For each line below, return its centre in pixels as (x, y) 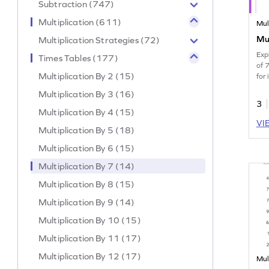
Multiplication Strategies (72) (99, 40)
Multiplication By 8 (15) (87, 184)
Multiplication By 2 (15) (87, 76)
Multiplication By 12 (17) (90, 256)
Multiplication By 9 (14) (87, 202)
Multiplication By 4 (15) (87, 112)
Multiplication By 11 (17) (90, 238)
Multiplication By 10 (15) (90, 220)
